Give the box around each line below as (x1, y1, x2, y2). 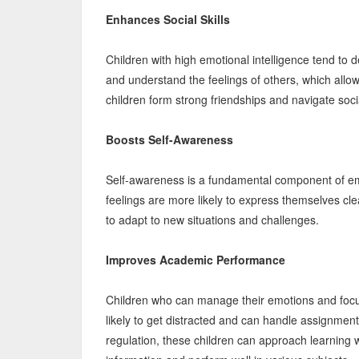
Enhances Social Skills (106, 11, 230, 27)
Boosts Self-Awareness (106, 131, 233, 147)
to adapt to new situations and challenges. (106, 212, 319, 228)
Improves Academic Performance (106, 252, 285, 268)
